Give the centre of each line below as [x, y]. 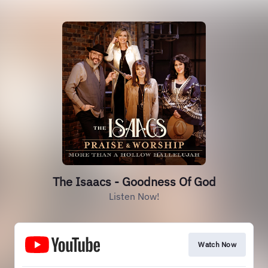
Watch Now [217, 244]
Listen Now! [134, 196]
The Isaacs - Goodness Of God [134, 182]
